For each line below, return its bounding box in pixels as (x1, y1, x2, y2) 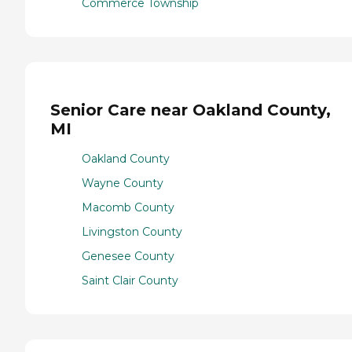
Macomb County (82, 200, 174, 215)
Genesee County (82, 249, 174, 264)
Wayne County (82, 176, 163, 191)
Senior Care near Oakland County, (50, 100, 331, 119)
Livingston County (82, 225, 182, 240)
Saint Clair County (82, 273, 178, 288)
